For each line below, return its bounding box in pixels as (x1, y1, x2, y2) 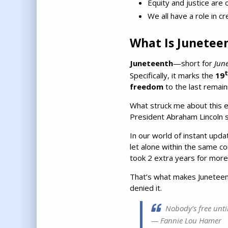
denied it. (129, 183, 162, 193)
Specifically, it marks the (129, 70, 215, 81)
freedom (129, 81, 163, 92)
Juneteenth (129, 58, 173, 69)
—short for (173, 58, 214, 69)
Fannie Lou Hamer (160, 215, 221, 226)
